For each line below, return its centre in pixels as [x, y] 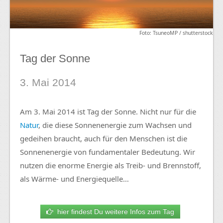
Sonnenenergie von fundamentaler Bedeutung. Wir [108, 152]
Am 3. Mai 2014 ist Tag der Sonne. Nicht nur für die [108, 111]
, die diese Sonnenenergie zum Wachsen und [115, 125]
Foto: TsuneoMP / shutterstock [176, 33]
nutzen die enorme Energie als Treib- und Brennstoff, [111, 165]
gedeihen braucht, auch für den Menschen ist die [104, 138]
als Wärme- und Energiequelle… [74, 178]
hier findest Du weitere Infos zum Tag [114, 211]
